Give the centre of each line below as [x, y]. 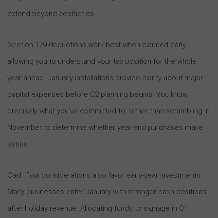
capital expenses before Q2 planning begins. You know [98, 94]
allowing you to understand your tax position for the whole [102, 61]
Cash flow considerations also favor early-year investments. [105, 175]
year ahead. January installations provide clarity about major [105, 78]
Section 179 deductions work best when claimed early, [97, 45]
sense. [18, 144]
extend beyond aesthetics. [52, 13]
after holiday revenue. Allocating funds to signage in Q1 [98, 208]
